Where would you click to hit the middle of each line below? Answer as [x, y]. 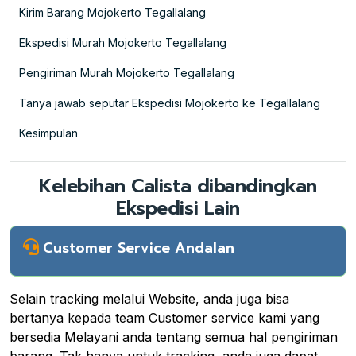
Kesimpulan [48, 133]
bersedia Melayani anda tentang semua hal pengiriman [174, 337]
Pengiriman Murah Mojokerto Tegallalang [127, 72]
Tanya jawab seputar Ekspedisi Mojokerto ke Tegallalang [170, 103]
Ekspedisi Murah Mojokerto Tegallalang [123, 42]
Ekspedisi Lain [178, 208]
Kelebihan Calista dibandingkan [178, 186]
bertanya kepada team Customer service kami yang [164, 317]
